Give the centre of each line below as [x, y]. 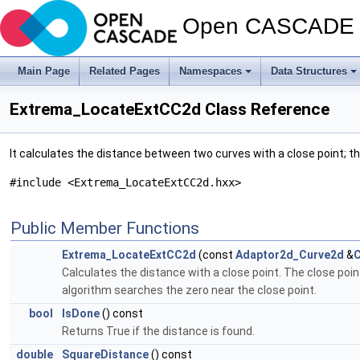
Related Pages [125, 71]
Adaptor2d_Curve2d [290, 255]
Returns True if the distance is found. [158, 331]
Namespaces [211, 71]
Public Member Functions [105, 228]
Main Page [44, 71]
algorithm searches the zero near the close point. [189, 290]
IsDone [81, 313]
